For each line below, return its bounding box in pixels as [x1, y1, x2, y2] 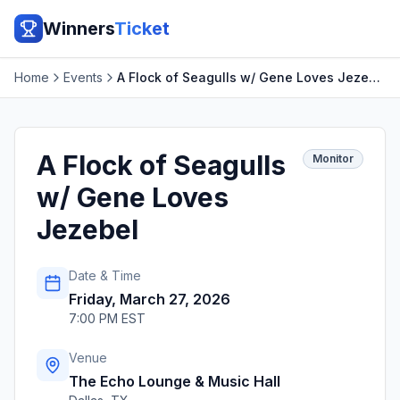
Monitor [312, 152, 354, 165]
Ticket [114, 18, 170, 39]
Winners [43, 18, 114, 39]
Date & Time [69, 268, 141, 283]
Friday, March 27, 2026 [69, 290, 230, 308]
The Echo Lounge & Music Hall [69, 372, 280, 390]
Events [62, 70, 103, 85]
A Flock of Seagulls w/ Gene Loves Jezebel [368, 70, 380, 85]
